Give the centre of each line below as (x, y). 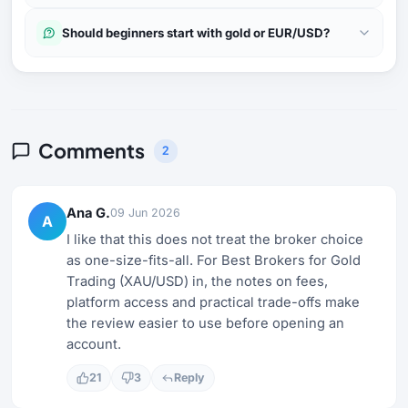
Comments (92, 151)
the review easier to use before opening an (205, 323)
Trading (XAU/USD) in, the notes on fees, (197, 281)
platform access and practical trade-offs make (213, 302)
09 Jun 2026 (145, 212)
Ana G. (88, 213)
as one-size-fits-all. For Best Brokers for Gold (214, 260)
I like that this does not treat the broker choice (215, 239)
